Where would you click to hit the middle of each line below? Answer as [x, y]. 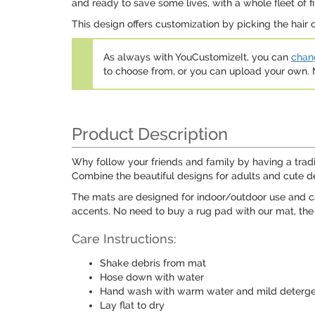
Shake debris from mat [153, 263]
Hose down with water [152, 277]
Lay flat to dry [132, 305]
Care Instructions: [124, 239]
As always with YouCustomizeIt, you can [197, 57]
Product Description [150, 134]
